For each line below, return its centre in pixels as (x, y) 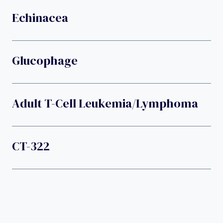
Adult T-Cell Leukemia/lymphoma (105, 103)
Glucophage (45, 60)
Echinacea (40, 17)
